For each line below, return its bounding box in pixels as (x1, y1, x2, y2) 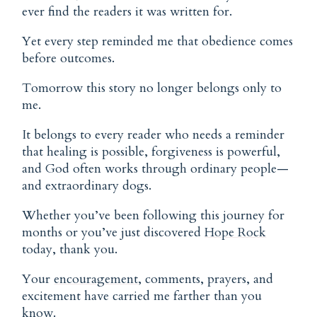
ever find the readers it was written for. (22, 2, 233, 21)
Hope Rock (204, 223, 267, 241)
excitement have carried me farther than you (22, 287, 263, 305)
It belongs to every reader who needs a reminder (22, 125, 285, 144)
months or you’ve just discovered (22, 223, 205, 241)
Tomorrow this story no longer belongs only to (22, 79, 282, 97)
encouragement (54, 270, 139, 288)
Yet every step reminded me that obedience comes (22, 32, 294, 50)
